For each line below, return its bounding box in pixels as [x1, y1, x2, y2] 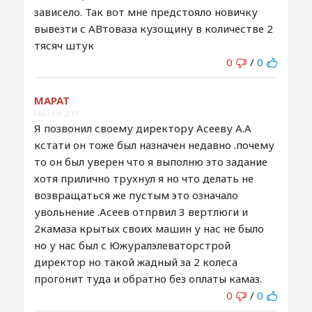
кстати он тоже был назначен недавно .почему [33, 137, 274, 152]
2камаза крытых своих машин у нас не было [33, 221, 264, 235]
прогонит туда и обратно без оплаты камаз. [33, 271, 262, 286]
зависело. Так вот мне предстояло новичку [33, 4, 258, 19]
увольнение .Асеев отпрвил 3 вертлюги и [33, 204, 248, 219]
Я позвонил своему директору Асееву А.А [33, 120, 251, 135]
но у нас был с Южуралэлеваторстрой [33, 237, 231, 252]
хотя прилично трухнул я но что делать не [33, 171, 253, 185]
